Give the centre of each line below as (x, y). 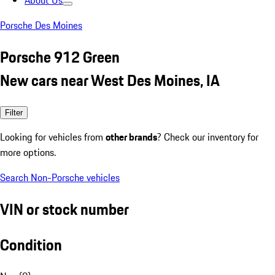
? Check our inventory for (208, 137)
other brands (131, 137)
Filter (14, 112)
